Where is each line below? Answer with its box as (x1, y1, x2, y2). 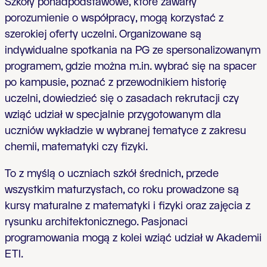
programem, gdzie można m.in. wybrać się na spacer (5, 60, 256, 73)
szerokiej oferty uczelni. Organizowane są (5, 27, 201, 41)
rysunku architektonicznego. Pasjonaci (5, 215, 188, 229)
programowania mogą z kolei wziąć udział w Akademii (5, 231, 262, 245)
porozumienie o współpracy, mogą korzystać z (5, 11, 223, 25)
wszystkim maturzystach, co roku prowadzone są (5, 183, 239, 197)
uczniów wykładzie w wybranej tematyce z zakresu (5, 124, 246, 138)
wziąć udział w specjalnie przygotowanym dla (5, 108, 221, 122)
